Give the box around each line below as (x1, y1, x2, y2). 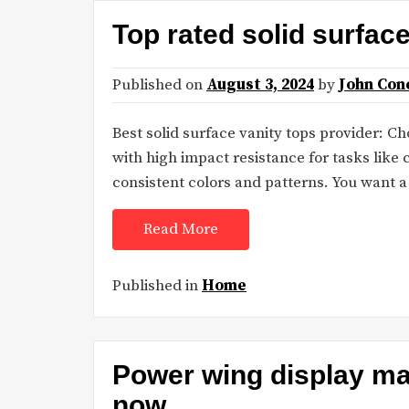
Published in (112, 275, 202, 296)
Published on (112, 75, 206, 96)
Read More (143, 219, 218, 240)
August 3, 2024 (206, 75, 314, 96)
